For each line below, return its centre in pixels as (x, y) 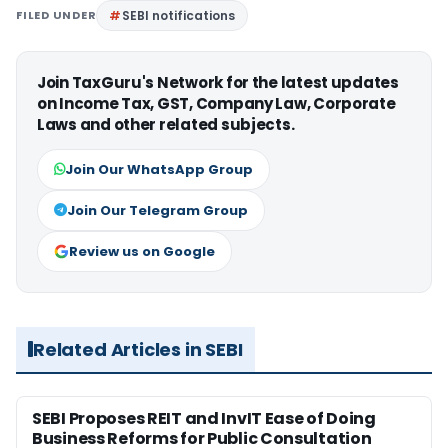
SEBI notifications (179, 15)
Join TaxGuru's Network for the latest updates (218, 82)
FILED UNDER (56, 14)
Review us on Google (142, 251)
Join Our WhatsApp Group (159, 169)
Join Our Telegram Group (157, 210)
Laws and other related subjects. (166, 124)
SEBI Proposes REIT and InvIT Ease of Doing (204, 418)
